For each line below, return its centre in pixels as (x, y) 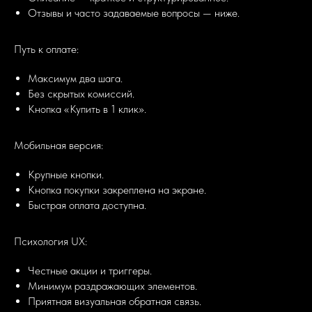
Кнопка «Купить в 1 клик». (87, 109)
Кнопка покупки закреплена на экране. (117, 190)
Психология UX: (50, 242)
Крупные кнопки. (66, 175)
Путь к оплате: (46, 49)
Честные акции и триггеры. (90, 271)
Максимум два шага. (75, 79)
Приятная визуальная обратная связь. (115, 302)
